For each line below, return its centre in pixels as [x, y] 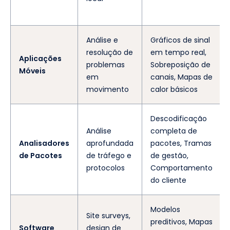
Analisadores [44, 143]
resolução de [110, 52]
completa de [174, 131]
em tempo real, [178, 52]
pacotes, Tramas [181, 143]
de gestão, [169, 155]
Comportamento [181, 168]
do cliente [168, 180]
